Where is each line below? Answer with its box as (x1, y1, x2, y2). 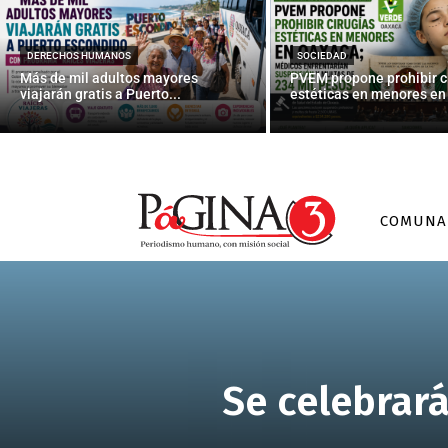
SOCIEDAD (296, 49, 347, 61)
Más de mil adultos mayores (20, 69, 198, 86)
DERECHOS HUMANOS (27, 49, 131, 61)
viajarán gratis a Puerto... (20, 85, 181, 102)
